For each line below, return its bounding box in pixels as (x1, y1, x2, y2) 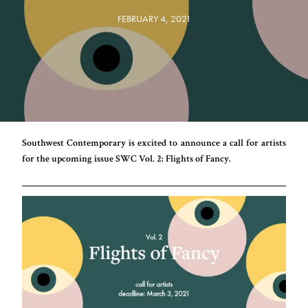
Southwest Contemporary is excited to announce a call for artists (22, 136, 286, 150)
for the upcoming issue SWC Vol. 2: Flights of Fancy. (22, 152, 232, 166)
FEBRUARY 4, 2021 (117, 12, 191, 25)
